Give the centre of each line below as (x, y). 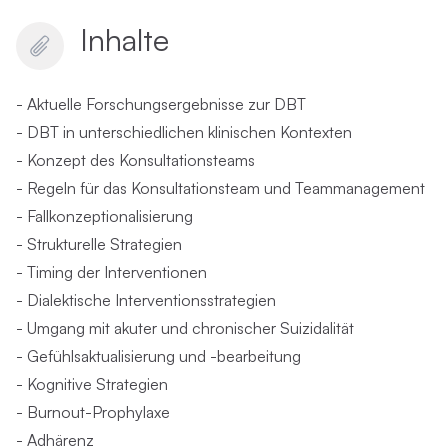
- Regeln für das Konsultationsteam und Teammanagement (220, 188)
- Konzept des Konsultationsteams (135, 160)
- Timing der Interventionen (111, 272)
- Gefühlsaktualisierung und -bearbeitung (158, 356)
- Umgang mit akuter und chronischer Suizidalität (185, 328)
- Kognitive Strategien (92, 384)
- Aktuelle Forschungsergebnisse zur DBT (161, 104)
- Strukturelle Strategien (99, 244)
